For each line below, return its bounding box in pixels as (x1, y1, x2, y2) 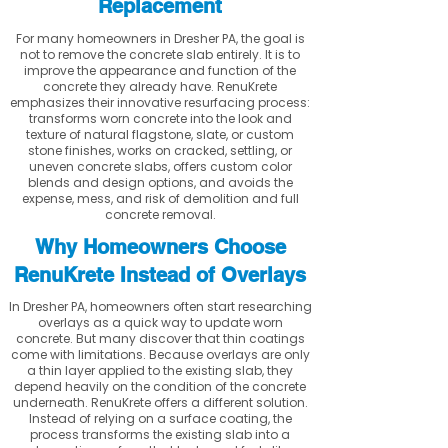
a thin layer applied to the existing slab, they (27, 362, 293, 379)
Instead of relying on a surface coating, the (28, 410, 292, 427)
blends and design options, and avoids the (27, 174, 293, 191)
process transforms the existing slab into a (30, 426, 290, 443)
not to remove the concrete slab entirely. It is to (20, 46, 300, 63)
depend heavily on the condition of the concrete (14, 378, 306, 395)
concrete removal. (104, 206, 216, 223)
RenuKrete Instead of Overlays (14, 263, 306, 287)
